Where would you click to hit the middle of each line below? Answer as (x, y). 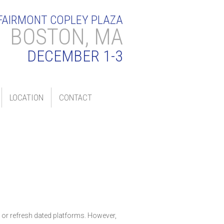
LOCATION (26, 97)
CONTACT (75, 97)
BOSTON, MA (66, 37)
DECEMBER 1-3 (75, 56)
